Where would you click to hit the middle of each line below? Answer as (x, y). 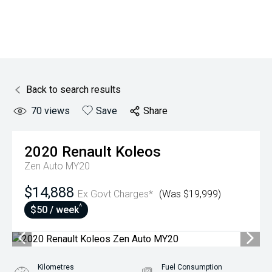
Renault (87, 152)
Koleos (138, 152)
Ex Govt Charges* (115, 194)
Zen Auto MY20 (57, 166)
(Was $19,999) (190, 194)
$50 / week (55, 210)
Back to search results (73, 90)
